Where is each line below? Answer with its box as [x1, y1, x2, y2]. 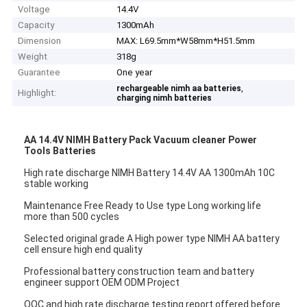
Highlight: [18, 88, 57, 99]
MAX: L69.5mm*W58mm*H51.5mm [116, 36, 256, 47]
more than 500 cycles [24, 210, 122, 222]
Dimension [18, 36, 62, 47]
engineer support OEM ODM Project [24, 276, 182, 288]
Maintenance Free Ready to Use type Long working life [24, 199, 262, 211]
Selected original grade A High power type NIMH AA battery [24, 232, 280, 244]
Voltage [18, 4, 51, 15]
